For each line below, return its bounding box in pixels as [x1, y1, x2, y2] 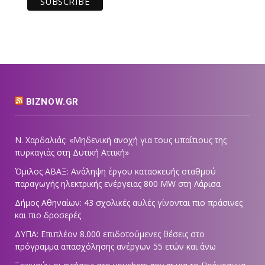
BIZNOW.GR [25, 96, 79, 108]
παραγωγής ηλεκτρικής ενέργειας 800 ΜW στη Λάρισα [15, 178, 221, 190]
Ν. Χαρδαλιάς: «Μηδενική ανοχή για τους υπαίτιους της [15, 134, 227, 146]
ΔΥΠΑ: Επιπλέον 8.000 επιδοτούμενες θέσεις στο [15, 228, 205, 240]
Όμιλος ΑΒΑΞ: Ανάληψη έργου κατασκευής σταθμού [15, 166, 216, 177]
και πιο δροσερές [15, 209, 81, 221]
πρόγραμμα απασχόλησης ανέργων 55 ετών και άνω [15, 241, 216, 253]
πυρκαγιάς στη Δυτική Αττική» [15, 147, 129, 159]
